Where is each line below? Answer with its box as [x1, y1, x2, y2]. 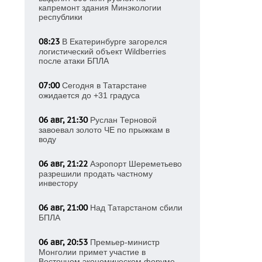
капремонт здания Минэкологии [39, 3, 161, 12]
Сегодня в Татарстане [60, 81, 147, 90]
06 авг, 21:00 [39, 202, 88, 213]
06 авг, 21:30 [39, 115, 88, 125]
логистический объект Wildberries [39, 47, 166, 56]
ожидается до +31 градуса [39, 91, 140, 100]
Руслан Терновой [88, 115, 157, 125]
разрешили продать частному [39, 169, 153, 178]
